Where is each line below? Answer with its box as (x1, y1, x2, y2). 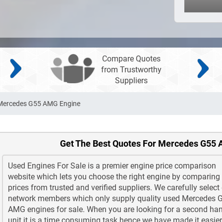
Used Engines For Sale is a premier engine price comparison (8, 161, 216, 171)
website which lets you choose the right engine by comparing (8, 172, 220, 182)
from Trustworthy (101, 65, 162, 75)
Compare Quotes (102, 54, 161, 64)
